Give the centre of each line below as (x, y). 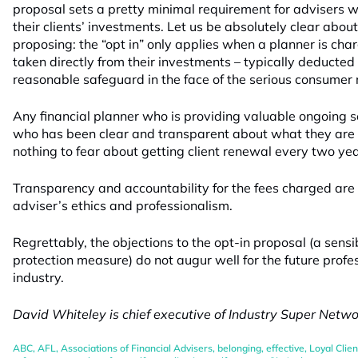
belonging (239, 348)
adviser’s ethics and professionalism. (123, 205)
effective (285, 348)
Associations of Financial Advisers (137, 348)
